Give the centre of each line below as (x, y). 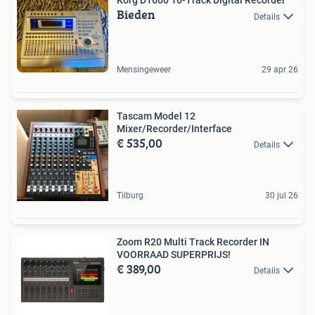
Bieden (136, 15)
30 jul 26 (282, 196)
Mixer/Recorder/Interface (174, 129)
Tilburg (130, 196)
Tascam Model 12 (156, 116)
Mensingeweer (144, 70)
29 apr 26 (280, 70)
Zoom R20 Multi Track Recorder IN (193, 242)
